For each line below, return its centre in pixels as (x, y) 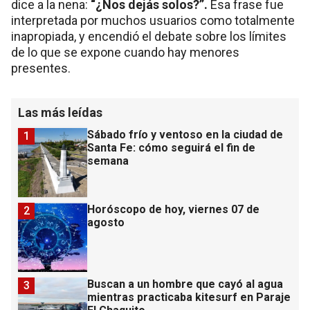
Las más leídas (60, 112)
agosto (106, 222)
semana (108, 161)
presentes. (41, 68)
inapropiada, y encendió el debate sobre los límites (149, 36)
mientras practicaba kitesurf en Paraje (189, 297)
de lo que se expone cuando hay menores (125, 52)
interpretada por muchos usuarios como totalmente (153, 20)
